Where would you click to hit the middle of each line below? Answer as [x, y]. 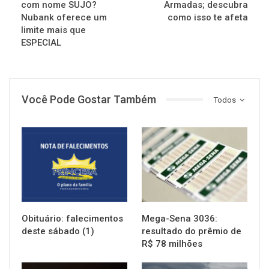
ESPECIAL [41, 42]
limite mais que [53, 30]
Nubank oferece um [64, 17]
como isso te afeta [208, 17]
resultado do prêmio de [192, 231]
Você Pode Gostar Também [89, 99]
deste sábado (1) [58, 231]
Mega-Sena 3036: [180, 218]
